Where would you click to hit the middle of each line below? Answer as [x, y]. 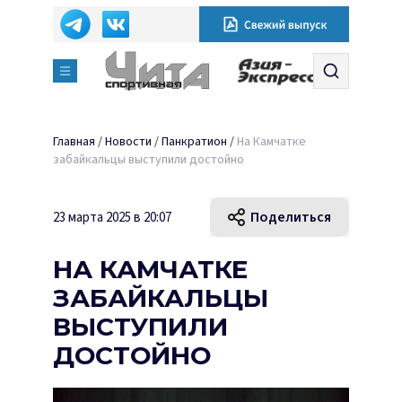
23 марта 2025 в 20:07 [112, 217]
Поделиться [291, 217]
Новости [128, 142]
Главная [74, 142]
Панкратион [194, 142]
